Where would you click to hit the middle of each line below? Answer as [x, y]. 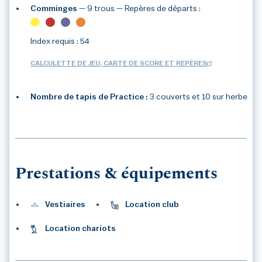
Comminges [55, 9]
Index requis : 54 [60, 42]
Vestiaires [65, 205]
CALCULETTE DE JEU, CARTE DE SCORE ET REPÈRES [119, 63]
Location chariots [80, 229]
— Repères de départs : [158, 9]
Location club [152, 205]
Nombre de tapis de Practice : [90, 97]
